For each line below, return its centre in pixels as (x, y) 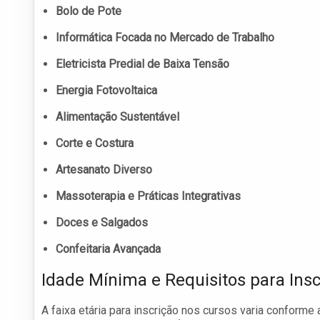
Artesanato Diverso (104, 170)
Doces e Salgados (102, 223)
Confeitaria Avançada (108, 249)
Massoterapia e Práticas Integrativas (148, 196)
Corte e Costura (95, 144)
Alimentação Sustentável (117, 117)
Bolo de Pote (89, 11)
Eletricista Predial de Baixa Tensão (142, 64)
